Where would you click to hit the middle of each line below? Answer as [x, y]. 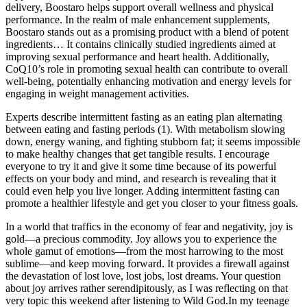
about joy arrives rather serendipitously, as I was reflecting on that [147, 288]
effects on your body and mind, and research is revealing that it [141, 178]
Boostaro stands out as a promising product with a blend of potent [147, 32]
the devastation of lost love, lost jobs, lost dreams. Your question [143, 275]
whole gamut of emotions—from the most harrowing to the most [144, 251]
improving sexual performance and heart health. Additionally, [137, 56]
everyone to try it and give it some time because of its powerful [141, 166]
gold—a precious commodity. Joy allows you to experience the [141, 238]
